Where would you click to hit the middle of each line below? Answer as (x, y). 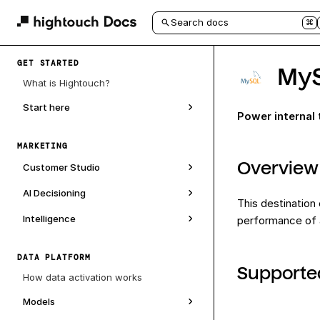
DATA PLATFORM (54, 257)
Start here (46, 107)
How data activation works (82, 277)
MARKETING (42, 146)
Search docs (199, 22)
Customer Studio (61, 167)
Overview (278, 168)
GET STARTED (48, 63)
